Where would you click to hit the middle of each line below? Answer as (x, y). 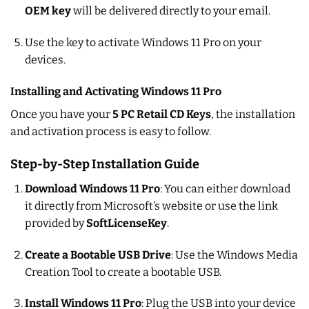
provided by (55, 223)
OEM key (48, 11)
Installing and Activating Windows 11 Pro (116, 92)
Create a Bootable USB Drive (98, 255)
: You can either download (225, 188)
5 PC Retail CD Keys (162, 114)
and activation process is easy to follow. (111, 132)
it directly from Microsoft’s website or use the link (151, 206)
